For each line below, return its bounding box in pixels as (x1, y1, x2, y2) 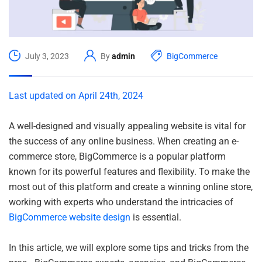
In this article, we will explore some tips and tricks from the (9, 242, 249, 253)
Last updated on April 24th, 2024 (9, 89, 143, 101)
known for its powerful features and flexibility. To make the (9, 166, 250, 177)
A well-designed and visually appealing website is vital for (9, 120, 246, 132)
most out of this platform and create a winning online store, (9, 181, 253, 192)
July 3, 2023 (25, 51, 69, 61)
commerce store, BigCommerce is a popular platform (9, 150, 226, 162)
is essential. (130, 211, 181, 223)
